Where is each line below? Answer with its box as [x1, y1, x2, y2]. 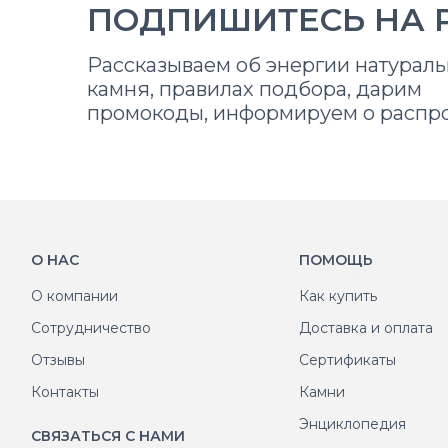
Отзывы [31, 351, 85, 369]
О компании [31, 287, 118, 305]
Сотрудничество [31, 319, 151, 337]
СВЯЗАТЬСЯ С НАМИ [31, 427, 185, 445]
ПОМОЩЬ [299, 251, 374, 269]
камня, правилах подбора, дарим [87, 77, 422, 101]
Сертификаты [299, 351, 397, 369]
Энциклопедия [299, 415, 407, 433]
